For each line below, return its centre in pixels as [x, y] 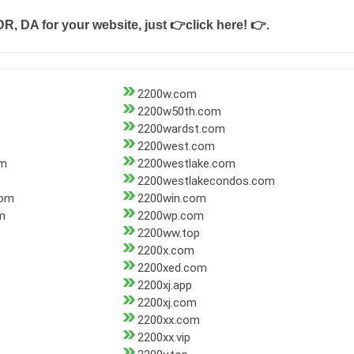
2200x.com [166, 251]
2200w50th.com [179, 112]
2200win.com [171, 199]
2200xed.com [172, 268]
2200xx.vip [164, 338]
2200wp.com [170, 216]
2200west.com [176, 147]
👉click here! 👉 [218, 25]
